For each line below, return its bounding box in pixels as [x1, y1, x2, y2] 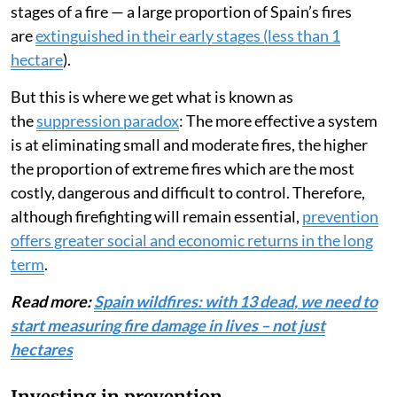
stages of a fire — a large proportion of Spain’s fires [11, 2, 352, 22]
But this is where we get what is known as [11, 87, 293, 107]
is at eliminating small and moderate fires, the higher [11, 135, 368, 155]
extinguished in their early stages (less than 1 [35, 26, 340, 46]
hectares [11, 339, 73, 360]
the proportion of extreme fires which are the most [11, 159, 354, 179]
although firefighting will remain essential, [11, 206, 302, 227]
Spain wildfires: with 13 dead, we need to [94, 292, 378, 312]
